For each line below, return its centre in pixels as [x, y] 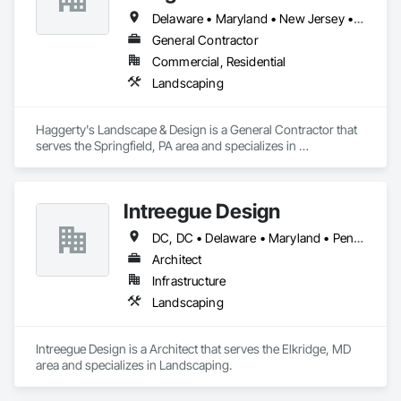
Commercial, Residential [219, 61]
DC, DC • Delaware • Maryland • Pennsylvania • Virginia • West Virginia [359, 238]
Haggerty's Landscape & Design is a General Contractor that [196, 129]
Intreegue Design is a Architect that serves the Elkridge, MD [193, 349]
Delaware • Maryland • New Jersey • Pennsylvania [359, 18]
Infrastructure [189, 281]
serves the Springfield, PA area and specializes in [166, 145]
